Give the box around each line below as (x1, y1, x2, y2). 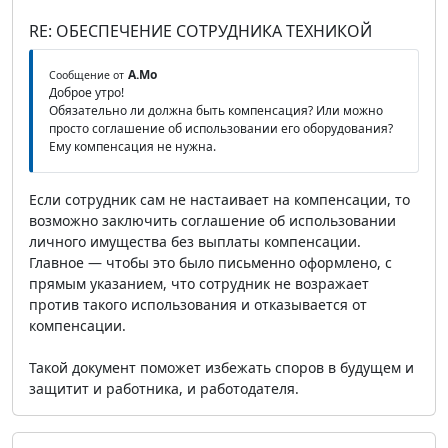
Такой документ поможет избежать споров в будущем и (29, 358, 414, 378)
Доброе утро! (49, 84, 124, 102)
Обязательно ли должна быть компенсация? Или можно (49, 102, 383, 120)
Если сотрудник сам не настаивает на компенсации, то (29, 190, 410, 210)
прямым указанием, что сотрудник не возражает (29, 274, 369, 294)
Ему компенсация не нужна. (49, 138, 216, 156)
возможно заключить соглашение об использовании (29, 211, 396, 231)
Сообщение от (49, 68, 124, 83)
